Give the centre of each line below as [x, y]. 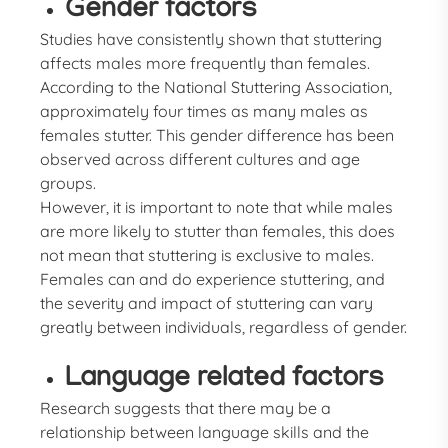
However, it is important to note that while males [217, 207]
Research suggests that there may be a [186, 408]
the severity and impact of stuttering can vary [207, 303]
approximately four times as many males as [204, 111]
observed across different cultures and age [200, 159]
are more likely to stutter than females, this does [218, 231]
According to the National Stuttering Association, [216, 87]
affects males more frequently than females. [205, 63]
